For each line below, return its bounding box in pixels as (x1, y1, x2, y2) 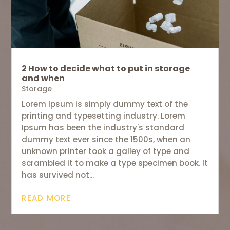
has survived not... (22, 169, 94, 181)
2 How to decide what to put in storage (22, 63, 190, 75)
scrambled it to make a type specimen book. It (22, 158, 208, 169)
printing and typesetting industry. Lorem (22, 110, 186, 122)
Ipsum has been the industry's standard (22, 122, 185, 133)
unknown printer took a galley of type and (22, 146, 190, 157)
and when (22, 72, 65, 85)
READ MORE (22, 193, 71, 204)
